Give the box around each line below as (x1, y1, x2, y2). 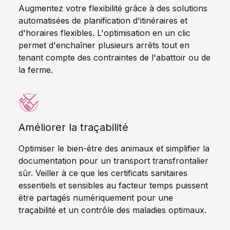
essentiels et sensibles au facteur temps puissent (18, 180, 208, 190)
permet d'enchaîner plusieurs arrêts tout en (18, 40, 189, 50)
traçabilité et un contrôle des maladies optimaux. (18, 205, 206, 215)
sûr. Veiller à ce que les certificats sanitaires (18, 168, 187, 178)
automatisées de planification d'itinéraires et (18, 15, 187, 26)
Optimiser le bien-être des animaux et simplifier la (18, 143, 209, 154)
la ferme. (18, 65, 53, 75)
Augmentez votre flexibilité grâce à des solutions (18, 3, 207, 13)
